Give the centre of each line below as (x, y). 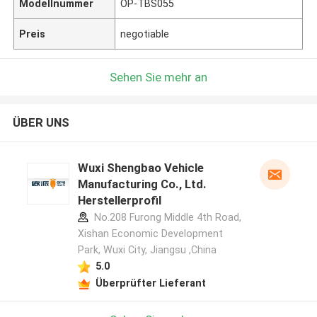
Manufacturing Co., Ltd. (142, 184)
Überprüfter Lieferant (150, 283)
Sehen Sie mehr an (158, 77)
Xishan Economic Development (150, 234)
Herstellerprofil (119, 201)
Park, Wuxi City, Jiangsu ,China (147, 250)
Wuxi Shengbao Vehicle (140, 168)
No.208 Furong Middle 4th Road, (166, 218)
